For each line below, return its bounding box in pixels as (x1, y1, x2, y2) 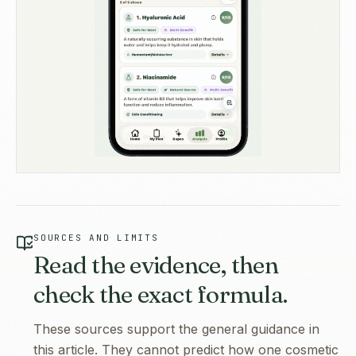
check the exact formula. (33, 279, 287, 309)
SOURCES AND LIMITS (33, 231, 159, 243)
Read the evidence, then (33, 250, 278, 280)
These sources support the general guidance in (33, 320, 319, 337)
